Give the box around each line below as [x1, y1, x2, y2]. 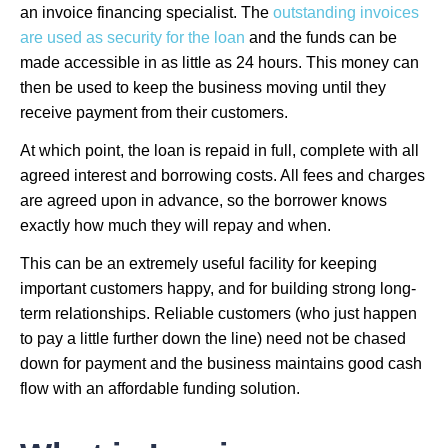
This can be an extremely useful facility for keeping [20, 254, 377, 272]
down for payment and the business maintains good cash [20, 354, 422, 372]
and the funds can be [245, 29, 397, 47]
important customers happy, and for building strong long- [20, 279, 416, 297]
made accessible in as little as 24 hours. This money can [20, 54, 419, 72]
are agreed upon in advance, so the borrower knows [20, 191, 387, 209]
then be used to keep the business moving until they [20, 79, 386, 97]
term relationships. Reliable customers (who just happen [20, 304, 417, 322]
